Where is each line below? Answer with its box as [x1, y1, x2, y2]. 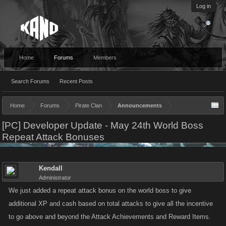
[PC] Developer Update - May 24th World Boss [2, 120, 203, 131]
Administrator [39, 175, 71, 181]
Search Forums [11, 78, 49, 84]
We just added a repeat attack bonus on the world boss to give [9, 187, 191, 194]
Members [93, 54, 117, 61]
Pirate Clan [75, 102, 102, 108]
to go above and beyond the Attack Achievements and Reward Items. [9, 213, 211, 220]
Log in [196, 3, 211, 9]
